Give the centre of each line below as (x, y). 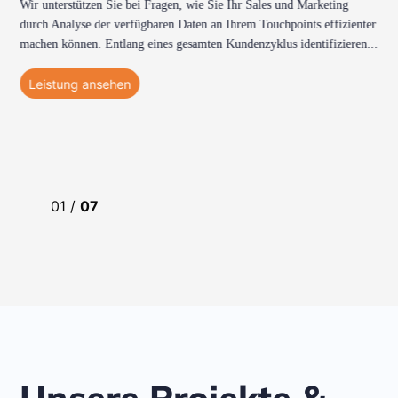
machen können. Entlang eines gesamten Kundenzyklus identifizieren (194, 44)
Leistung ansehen (80, 84)
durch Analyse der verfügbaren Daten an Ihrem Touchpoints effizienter (198, 24)
